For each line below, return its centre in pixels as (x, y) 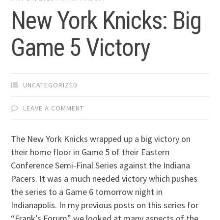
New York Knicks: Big (106, 21)
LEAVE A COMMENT (54, 108)
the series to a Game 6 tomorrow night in (87, 192)
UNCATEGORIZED (51, 85)
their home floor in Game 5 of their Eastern (90, 152)
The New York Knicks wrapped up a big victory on (101, 139)
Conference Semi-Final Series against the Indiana (101, 165)
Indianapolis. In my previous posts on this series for (105, 205)
